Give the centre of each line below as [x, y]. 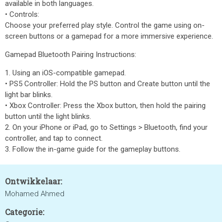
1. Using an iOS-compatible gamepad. [65, 73]
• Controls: [22, 14]
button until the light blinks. [48, 116]
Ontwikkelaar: [33, 181]
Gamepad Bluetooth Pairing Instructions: [71, 55]
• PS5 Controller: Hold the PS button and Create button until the [108, 84]
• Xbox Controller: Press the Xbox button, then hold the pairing [105, 106]
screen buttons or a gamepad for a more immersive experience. [109, 36]
